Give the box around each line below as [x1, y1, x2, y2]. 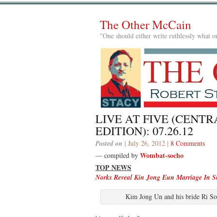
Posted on [95, 138, 123, 148]
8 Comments [170, 138, 205, 148]
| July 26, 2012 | [123, 138, 170, 148]
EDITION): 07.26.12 [95, 123, 193, 139]
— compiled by [95, 150, 140, 160]
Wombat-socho [140, 150, 184, 160]
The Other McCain [100, 16, 191, 32]
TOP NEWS [95, 162, 131, 172]
